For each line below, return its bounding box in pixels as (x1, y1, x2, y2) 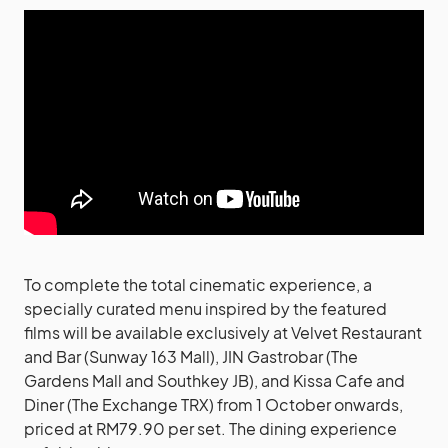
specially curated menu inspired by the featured (24, 298, 387, 319)
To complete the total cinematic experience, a (24, 274, 372, 295)
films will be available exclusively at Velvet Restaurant (24, 322, 422, 343)
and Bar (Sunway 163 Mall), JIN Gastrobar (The (24, 346, 358, 367)
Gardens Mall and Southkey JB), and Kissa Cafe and (24, 370, 405, 391)
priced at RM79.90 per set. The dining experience (24, 418, 397, 439)
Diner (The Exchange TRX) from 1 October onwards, (24, 394, 403, 415)
